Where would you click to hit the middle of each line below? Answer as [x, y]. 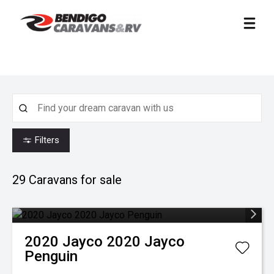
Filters [47, 140]
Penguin [51, 256]
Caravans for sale [74, 180]
